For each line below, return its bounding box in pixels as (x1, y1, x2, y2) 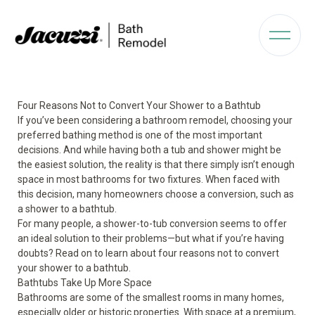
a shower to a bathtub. (18, 203, 117, 214)
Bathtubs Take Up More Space (18, 277, 152, 288)
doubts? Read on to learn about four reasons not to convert (18, 247, 279, 259)
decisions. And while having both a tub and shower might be (18, 144, 281, 155)
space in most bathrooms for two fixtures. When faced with (18, 174, 280, 185)
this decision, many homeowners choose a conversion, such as (18, 188, 294, 200)
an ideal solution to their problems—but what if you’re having (18, 233, 284, 244)
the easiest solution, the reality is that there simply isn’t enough (18, 159, 295, 170)
